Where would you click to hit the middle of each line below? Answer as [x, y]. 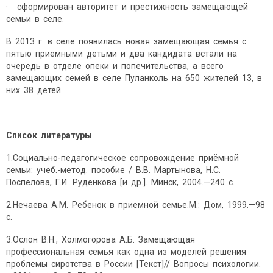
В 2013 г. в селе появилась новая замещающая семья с [127, 42]
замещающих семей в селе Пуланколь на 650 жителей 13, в [135, 78]
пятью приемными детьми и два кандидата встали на [122, 54]
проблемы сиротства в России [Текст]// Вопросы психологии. [134, 264]
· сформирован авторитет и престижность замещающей [128, 7]
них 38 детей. [34, 90]
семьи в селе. [35, 19]
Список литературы [49, 136]
